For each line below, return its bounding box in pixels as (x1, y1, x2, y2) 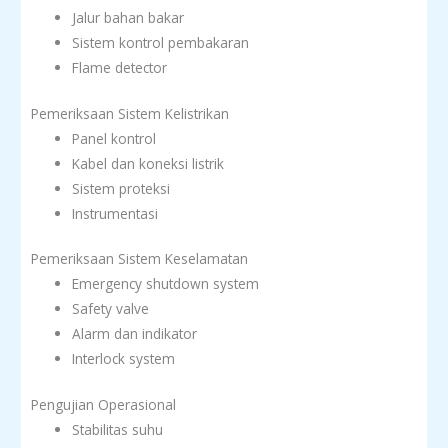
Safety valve (72, 299, 150, 319)
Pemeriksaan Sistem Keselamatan (31, 249, 248, 269)
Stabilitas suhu (72, 419, 164, 439)
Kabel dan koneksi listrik (72, 153, 225, 173)
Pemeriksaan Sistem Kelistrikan (31, 103, 229, 123)
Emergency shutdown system (72, 274, 260, 294)
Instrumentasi (72, 203, 159, 223)
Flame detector (72, 58, 168, 78)
